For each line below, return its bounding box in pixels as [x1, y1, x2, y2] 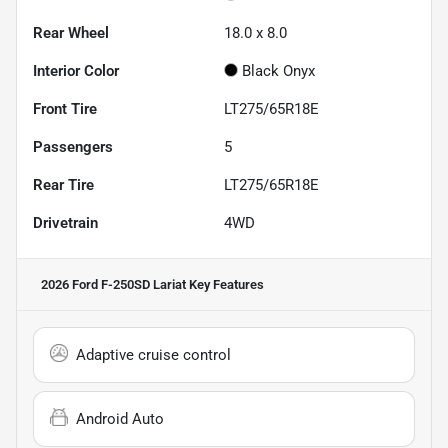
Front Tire [33, 99, 97, 118]
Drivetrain [33, 213, 98, 232]
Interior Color [33, 61, 119, 80]
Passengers [33, 137, 113, 156]
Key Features [186, 276, 264, 292]
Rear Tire [33, 175, 94, 194]
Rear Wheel [33, 23, 109, 42]
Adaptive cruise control [76, 345, 231, 364]
